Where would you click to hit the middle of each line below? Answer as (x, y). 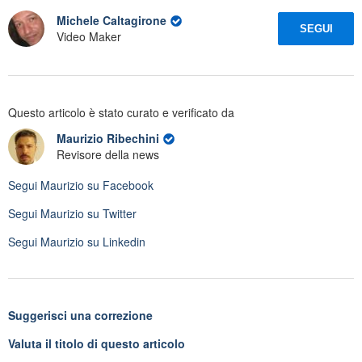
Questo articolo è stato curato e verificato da (121, 112)
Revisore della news (108, 155)
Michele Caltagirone (112, 21)
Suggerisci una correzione (80, 315)
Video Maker (89, 37)
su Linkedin (115, 241)
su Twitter (110, 213)
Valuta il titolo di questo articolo (97, 343)
